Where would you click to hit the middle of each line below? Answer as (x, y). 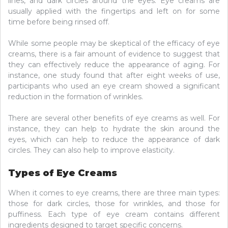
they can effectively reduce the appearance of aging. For (114, 64)
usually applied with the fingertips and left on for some (114, 11)
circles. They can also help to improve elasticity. (91, 150)
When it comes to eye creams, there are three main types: (114, 193)
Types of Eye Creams (63, 173)
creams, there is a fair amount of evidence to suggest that (114, 54)
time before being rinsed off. (59, 22)
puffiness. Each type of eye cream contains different (114, 214)
